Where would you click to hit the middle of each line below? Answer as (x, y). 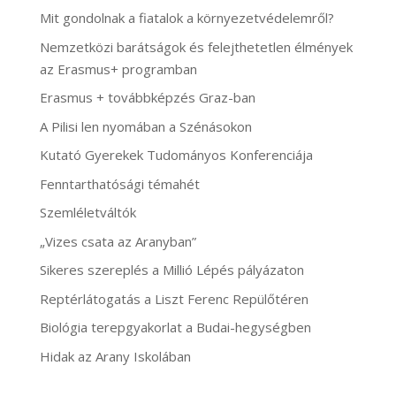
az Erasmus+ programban (118, 69)
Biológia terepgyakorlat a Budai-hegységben (175, 327)
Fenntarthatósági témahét (119, 183)
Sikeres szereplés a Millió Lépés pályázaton (171, 270)
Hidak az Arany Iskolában (115, 356)
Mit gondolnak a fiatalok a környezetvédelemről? (187, 18)
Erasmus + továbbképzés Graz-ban (147, 98)
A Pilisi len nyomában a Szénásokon (145, 126)
